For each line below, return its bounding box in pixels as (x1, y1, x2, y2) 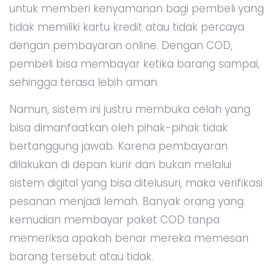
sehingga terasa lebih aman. (9, 74, 159, 90)
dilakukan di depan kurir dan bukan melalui (9, 157, 231, 172)
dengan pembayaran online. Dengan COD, (9, 37, 233, 53)
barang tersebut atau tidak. (9, 249, 153, 264)
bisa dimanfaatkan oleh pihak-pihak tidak (9, 120, 228, 135)
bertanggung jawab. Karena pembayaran (9, 138, 228, 153)
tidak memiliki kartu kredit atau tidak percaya (9, 19, 244, 34)
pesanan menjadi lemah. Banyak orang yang (9, 193, 244, 209)
